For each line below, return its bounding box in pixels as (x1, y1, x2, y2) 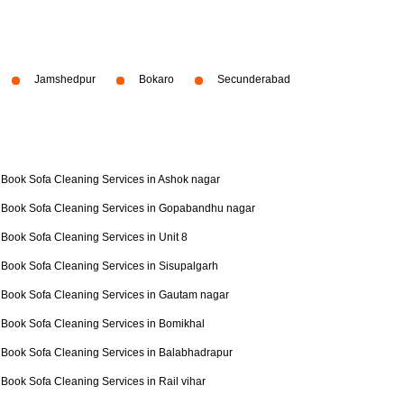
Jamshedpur (34, 73, 96, 86)
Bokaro (139, 73, 174, 86)
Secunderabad (217, 73, 290, 86)
